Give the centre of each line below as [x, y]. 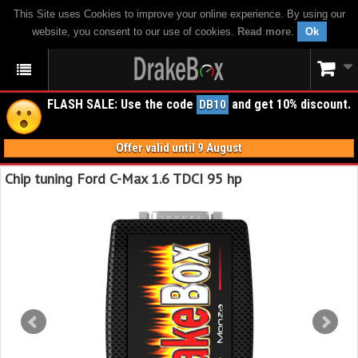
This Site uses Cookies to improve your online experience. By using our [179, 14]
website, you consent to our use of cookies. [134, 32]
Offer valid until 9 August [179, 148]
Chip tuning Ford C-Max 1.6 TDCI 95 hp [123, 179]
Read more [264, 32]
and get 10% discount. [290, 104]
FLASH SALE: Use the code [122, 104]
